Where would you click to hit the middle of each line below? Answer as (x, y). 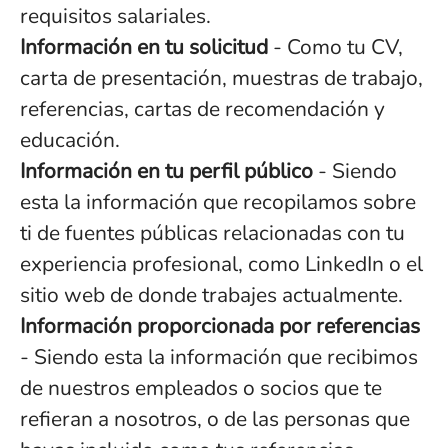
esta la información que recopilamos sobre (218, 202)
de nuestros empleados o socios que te (201, 388)
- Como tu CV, (335, 47)
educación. (70, 140)
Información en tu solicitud (144, 47)
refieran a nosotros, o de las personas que (215, 419)
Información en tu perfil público (166, 171)
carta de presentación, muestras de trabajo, (221, 78)
